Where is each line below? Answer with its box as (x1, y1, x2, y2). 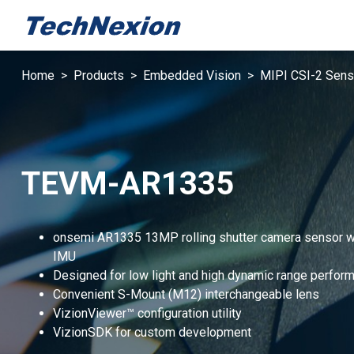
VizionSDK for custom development (53, 324, 251, 340)
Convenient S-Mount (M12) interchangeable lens (53, 286, 319, 302)
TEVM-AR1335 (21, 164, 234, 202)
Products (73, 68, 124, 83)
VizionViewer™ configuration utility (53, 305, 242, 321)
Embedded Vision (143, 68, 241, 83)
